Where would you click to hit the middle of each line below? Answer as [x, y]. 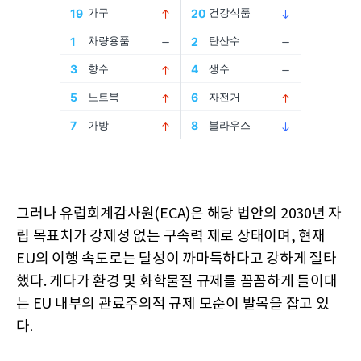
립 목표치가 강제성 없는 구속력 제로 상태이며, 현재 [171, 236]
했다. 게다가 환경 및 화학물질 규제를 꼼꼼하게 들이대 [177, 281]
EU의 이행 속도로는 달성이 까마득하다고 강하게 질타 [176, 259]
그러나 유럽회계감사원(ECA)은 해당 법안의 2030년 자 [179, 214]
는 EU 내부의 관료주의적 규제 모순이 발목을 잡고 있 [173, 304]
